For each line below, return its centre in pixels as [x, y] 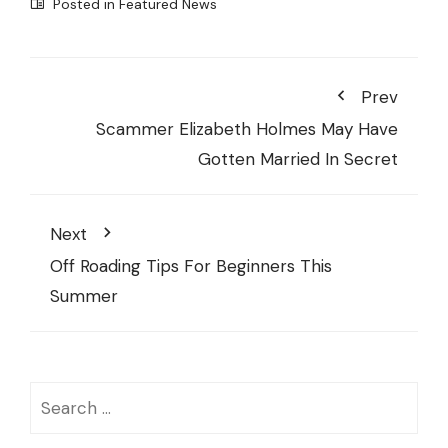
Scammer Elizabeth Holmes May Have [247, 129]
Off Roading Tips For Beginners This [191, 266]
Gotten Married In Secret [298, 159]
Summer [84, 296]
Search [57, 396]
